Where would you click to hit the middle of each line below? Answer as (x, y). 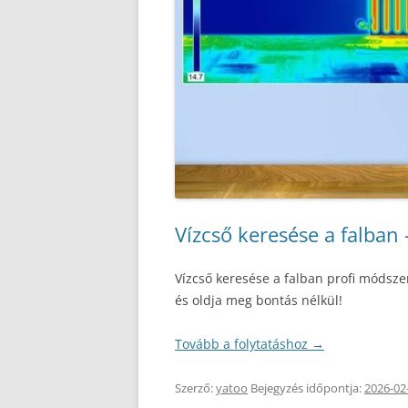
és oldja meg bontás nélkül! (259, 300)
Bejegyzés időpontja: (306, 388)
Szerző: (195, 388)
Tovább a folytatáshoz (243, 344)
